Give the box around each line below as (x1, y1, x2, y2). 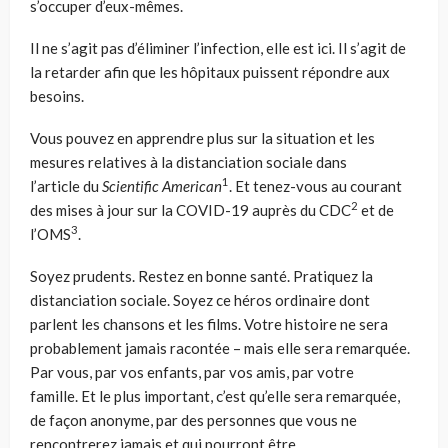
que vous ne (276, 410, 357, 429)
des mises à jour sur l (30, 200, 165, 219)
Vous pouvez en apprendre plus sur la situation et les (30, 128, 375, 147)
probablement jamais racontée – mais (30, 338, 277, 357)
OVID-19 (186, 200, 249, 219)
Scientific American (102, 176, 222, 195)
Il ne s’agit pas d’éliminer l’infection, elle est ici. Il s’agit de (30, 38, 406, 57)
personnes (207, 410, 276, 429)
